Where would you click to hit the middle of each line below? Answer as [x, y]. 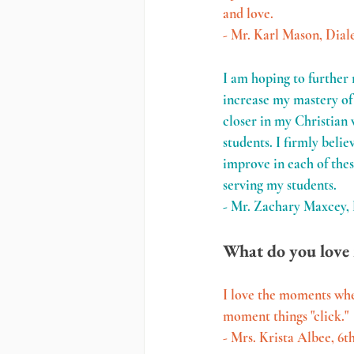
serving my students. [280, 185]
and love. [248, 13]
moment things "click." [286, 316]
